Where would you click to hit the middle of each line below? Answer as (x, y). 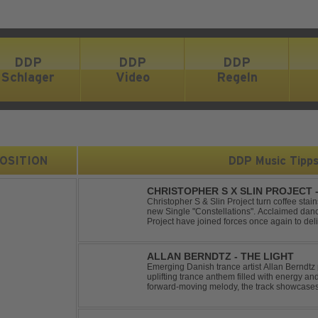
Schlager (28, 77)
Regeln (237, 77)
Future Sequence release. (197, 297)
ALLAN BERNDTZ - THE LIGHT (220, 256)
